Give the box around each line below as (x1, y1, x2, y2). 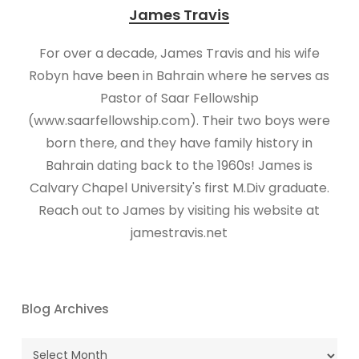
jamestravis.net (131, 224, 228, 242)
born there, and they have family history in (46, 134, 313, 152)
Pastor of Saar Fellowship (99, 89, 259, 107)
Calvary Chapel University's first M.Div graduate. (29, 179, 329, 197)
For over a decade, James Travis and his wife (38, 44, 320, 63)
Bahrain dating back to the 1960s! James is (46, 156, 313, 175)
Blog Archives (21, 300, 109, 318)
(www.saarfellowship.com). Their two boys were (28, 111, 331, 130)
